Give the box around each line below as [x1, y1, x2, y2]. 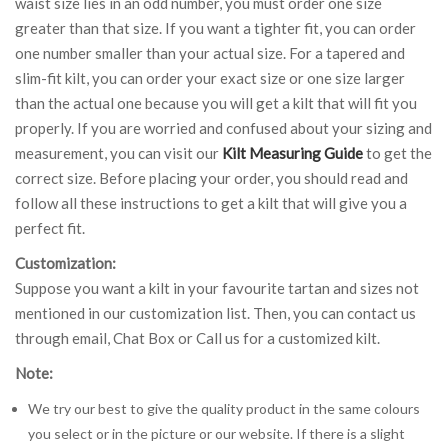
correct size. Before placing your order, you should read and [15, 168, 408, 187]
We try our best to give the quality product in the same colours [27, 399, 420, 417]
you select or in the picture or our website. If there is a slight [27, 424, 405, 442]
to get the [363, 143, 432, 162]
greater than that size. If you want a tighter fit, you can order [15, 18, 416, 37]
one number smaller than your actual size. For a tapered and [15, 43, 405, 62]
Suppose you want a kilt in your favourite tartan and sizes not [15, 278, 419, 297]
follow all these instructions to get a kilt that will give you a [15, 193, 407, 212]
